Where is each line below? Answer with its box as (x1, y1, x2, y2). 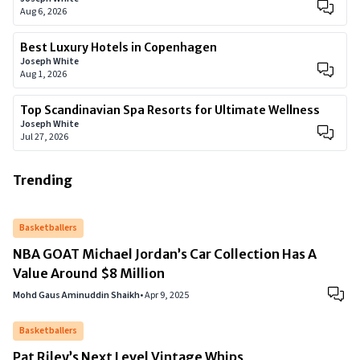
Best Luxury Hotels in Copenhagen (20, 40, 217, 55)
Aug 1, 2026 (20, 67, 67, 81)
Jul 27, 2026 (20, 130, 68, 144)
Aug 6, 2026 (20, 5, 67, 18)
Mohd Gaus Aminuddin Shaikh (13, 288, 140, 302)
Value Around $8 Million (13, 265, 165, 281)
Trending (13, 172, 72, 188)
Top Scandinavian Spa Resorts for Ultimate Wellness (20, 103, 320, 117)
